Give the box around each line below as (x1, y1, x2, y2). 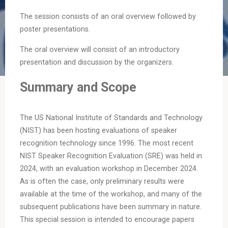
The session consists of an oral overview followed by (19, 12, 196, 21)
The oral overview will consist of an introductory (19, 45, 180, 54)
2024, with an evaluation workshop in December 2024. (19, 164, 198, 174)
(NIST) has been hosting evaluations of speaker (19, 126, 177, 135)
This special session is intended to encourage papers (19, 215, 194, 224)
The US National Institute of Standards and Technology (19, 113, 203, 123)
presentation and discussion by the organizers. (19, 58, 174, 67)
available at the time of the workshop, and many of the (19, 190, 202, 199)
